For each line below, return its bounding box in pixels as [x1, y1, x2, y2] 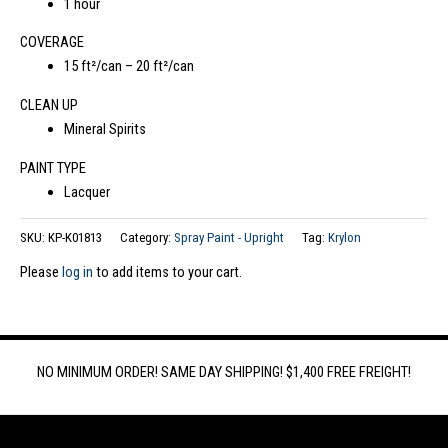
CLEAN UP [20, 96, 78, 115]
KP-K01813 [48, 229, 102, 245]
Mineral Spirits [63, 120, 146, 139]
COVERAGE [20, 33, 84, 52]
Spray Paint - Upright [174, 229, 284, 245]
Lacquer [63, 182, 110, 201]
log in [62, 263, 93, 282]
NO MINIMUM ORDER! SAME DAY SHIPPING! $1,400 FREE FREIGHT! [37, 363, 411, 382]
